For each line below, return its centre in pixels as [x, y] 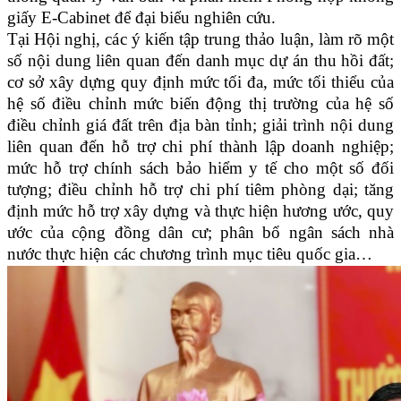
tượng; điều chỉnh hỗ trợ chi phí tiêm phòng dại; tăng [200, 190]
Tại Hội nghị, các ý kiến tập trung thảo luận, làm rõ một [200, 39]
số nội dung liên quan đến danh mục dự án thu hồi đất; [200, 61]
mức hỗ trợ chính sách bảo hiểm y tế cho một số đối [200, 168]
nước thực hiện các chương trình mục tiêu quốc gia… [190, 254]
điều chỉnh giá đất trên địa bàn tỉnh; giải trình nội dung [200, 125]
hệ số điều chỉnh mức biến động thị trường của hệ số [200, 104]
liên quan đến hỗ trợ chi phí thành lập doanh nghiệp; [200, 147]
